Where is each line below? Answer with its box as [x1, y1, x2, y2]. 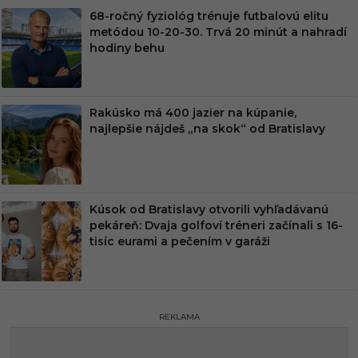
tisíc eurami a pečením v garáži [89, 234, 270, 249]
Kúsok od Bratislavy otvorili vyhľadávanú [89, 202, 328, 217]
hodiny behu [89, 41, 165, 55]
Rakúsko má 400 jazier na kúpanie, [89, 105, 296, 120]
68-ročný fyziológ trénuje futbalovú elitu [89, 9, 328, 23]
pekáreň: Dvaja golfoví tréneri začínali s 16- [89, 218, 343, 233]
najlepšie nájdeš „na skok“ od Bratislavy [89, 121, 325, 136]
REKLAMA [158, 312, 200, 323]
